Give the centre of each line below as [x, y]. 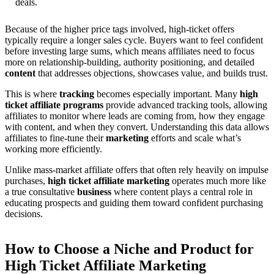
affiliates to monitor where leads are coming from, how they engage [135, 116]
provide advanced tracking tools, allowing [185, 105]
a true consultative [41, 191]
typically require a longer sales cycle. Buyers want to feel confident [134, 40]
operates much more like [218, 180]
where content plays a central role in [182, 191]
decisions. [24, 213]
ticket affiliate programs [54, 105]
